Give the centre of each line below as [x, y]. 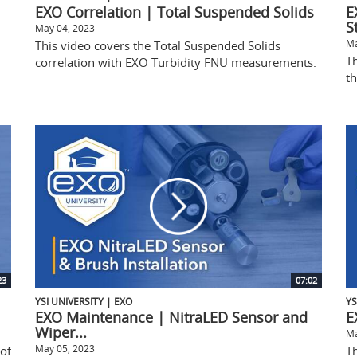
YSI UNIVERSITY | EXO [84, 301]
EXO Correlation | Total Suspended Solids [175, 12]
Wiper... [61, 332]
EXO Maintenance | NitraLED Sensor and [171, 317]
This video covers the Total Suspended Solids [158, 45]
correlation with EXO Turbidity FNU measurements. [176, 62]
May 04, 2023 [65, 27]
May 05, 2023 [65, 348]
